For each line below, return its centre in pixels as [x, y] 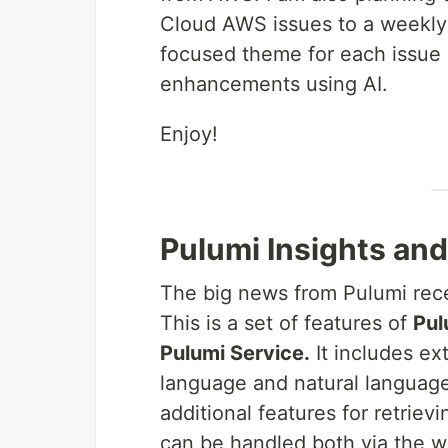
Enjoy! [189, 134]
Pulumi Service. [235, 353]
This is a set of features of [286, 323]
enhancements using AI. [274, 84]
